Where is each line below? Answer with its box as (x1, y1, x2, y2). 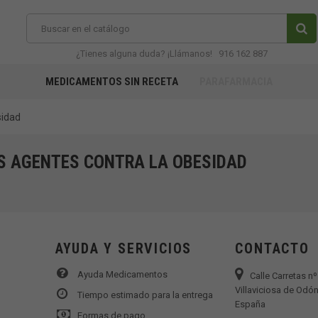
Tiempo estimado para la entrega (77, 290, 213, 300)
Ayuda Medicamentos (77, 269, 168, 280)
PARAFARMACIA (199, 75, 273, 88)
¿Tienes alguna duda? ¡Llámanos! (75, 48, 214, 59)
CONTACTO (235, 240, 309, 257)
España (235, 299, 266, 309)
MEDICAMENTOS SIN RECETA (45, 75, 178, 88)
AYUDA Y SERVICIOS (55, 240, 192, 257)
